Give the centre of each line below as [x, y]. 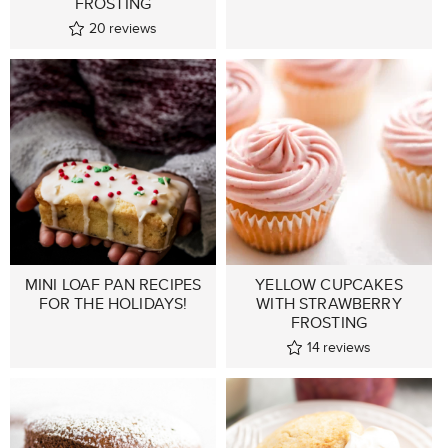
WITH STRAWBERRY [329, 303]
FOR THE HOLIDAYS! [113, 303]
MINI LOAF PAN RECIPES [113, 284]
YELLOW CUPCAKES [329, 284]
